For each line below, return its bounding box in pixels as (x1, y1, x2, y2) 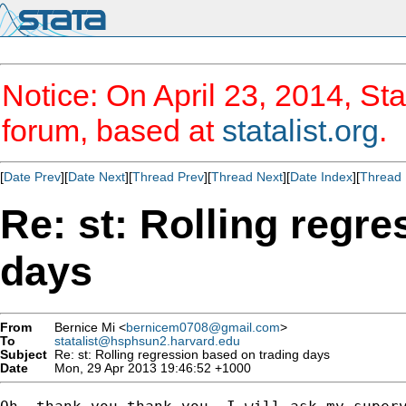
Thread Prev (132, 169, 204, 184)
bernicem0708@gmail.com (126, 320, 280, 334)
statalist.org (222, 113, 379, 148)
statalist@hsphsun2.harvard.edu (54, 333, 240, 348)
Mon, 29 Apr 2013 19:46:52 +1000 (47, 361, 251, 375)
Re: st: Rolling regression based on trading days (47, 347, 330, 362)
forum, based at (2, 113, 222, 148)
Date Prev (4, 169, 61, 184)
